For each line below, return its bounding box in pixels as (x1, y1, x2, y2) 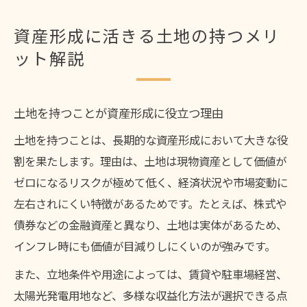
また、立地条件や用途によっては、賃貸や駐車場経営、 (14, 265, 287, 282)
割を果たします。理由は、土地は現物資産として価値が (14, 152, 286, 169)
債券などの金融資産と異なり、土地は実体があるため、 (14, 216, 287, 233)
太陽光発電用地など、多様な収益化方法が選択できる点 (14, 286, 287, 304)
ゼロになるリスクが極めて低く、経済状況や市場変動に (14, 173, 288, 191)
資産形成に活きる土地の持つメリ (14, 24, 281, 49)
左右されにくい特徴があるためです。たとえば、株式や (14, 195, 286, 212)
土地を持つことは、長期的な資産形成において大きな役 (14, 131, 288, 148)
